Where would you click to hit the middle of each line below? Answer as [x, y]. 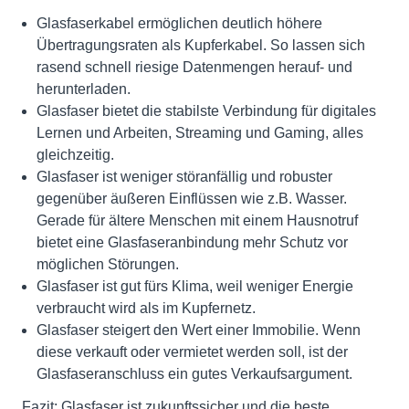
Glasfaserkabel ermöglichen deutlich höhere [179, 24]
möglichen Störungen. [108, 265]
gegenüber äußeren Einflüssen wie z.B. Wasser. [192, 199]
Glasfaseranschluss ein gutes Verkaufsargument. [194, 374]
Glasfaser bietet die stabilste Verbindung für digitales [206, 111]
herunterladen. [84, 89]
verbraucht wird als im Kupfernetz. [146, 309]
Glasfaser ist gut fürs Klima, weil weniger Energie [195, 287]
